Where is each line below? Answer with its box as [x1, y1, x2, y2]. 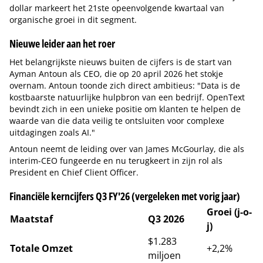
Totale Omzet [10, 242, 73, 255]
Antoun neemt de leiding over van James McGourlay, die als [9, 143, 244, 154]
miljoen [148, 249, 181, 262]
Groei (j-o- [207, 205, 252, 218]
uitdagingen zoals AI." [9, 127, 95, 138]
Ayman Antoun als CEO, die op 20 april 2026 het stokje [9, 68, 223, 79]
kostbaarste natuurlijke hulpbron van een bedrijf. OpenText [9, 92, 245, 103]
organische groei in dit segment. [9, 14, 137, 25]
